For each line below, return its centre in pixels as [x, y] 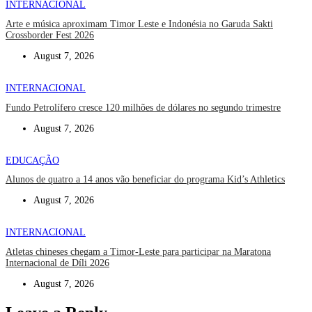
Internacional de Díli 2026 [57, 263]
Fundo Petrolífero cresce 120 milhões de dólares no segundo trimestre [143, 107]
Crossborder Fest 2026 [50, 36]
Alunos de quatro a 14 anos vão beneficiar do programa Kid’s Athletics [145, 180]
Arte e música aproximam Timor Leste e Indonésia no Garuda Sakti [139, 24]
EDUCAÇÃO [32, 160]
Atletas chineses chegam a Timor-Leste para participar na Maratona [138, 251]
